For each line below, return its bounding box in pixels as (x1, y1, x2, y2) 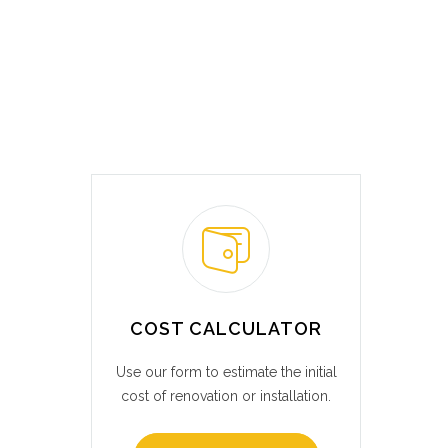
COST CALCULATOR (130, 318, 322, 339)
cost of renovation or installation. (121, 388, 331, 404)
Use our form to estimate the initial (115, 364, 337, 380)
